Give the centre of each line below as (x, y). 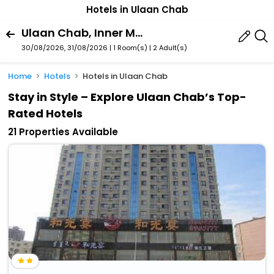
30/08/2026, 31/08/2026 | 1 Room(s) (84, 47)
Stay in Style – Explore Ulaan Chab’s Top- (128, 97)
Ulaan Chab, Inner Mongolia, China (139, 32)
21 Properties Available (63, 132)
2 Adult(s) (170, 47)
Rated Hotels (46, 114)
